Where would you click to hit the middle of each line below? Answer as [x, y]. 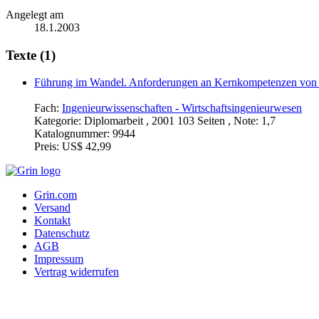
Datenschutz [62, 234]
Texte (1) [31, 55]
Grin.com [56, 195]
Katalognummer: [73, 134]
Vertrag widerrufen [77, 272]
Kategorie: [59, 121]
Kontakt [52, 221]
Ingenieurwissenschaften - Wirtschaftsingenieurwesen [182, 108]
